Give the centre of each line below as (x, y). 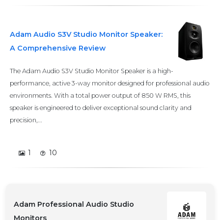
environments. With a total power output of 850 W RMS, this (100, 96)
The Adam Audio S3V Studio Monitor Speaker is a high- (92, 71)
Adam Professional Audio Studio (74, 204)
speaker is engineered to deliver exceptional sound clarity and (101, 108)
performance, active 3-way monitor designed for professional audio (110, 83)
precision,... (26, 120)
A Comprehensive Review (58, 48)
